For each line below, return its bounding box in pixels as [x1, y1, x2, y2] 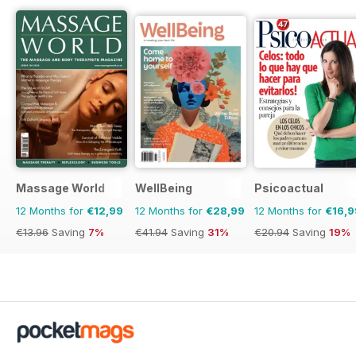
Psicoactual [254, 180, 323, 195]
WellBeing [135, 180, 192, 195]
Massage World [16, 180, 105, 195]
